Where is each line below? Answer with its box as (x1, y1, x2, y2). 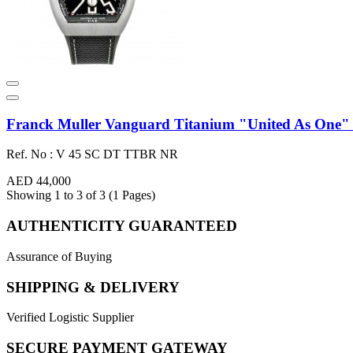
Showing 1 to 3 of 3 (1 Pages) (6, 188, 155, 203)
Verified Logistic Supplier (6, 310, 134, 325)
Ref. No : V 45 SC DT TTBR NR (6, 147, 178, 162)
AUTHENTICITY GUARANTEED (6, 217, 237, 235)
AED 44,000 (6, 174, 71, 188)
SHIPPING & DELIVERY (6, 278, 180, 295)
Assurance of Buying (6, 249, 112, 263)
